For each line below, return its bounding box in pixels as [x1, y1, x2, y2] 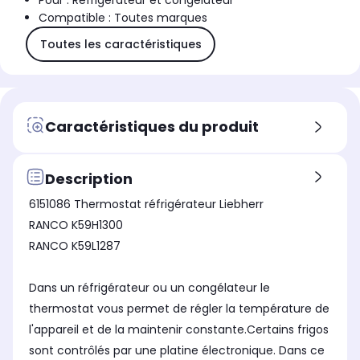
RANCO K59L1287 [29, 238, 121, 255]
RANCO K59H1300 [29, 217, 123, 234]
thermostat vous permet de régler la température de [29, 301, 329, 317]
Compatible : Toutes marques [39, 10, 207, 27]
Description [45, 168, 133, 189]
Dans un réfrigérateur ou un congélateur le [29, 280, 270, 297]
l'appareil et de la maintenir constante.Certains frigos [29, 321, 329, 338]
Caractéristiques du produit [45, 116, 259, 137]
